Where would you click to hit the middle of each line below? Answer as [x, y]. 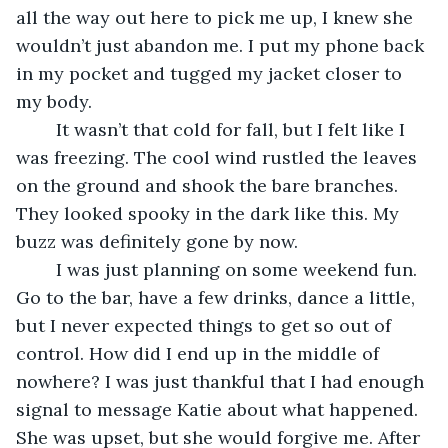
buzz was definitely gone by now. [157, 241]
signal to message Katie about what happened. [219, 409]
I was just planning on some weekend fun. [46, 269]
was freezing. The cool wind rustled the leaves [219, 157]
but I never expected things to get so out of [206, 325]
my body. [54, 101]
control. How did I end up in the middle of [200, 353]
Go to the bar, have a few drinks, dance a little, [218, 297]
